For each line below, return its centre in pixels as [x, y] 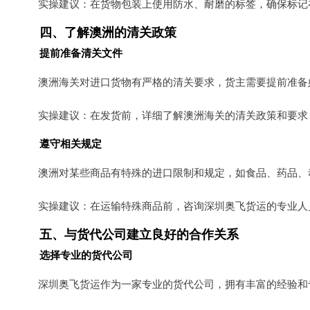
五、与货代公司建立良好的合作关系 [139, 234]
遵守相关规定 [71, 143]
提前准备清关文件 [81, 53]
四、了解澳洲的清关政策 [108, 32]
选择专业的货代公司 [86, 255]
